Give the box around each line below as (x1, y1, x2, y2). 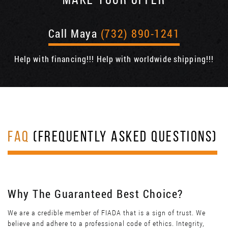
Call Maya (48, 26, 101, 41)
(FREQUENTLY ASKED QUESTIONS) (29, 130, 217, 146)
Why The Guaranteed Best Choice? (8, 186, 183, 202)
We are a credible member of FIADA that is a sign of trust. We (8, 209, 206, 217)
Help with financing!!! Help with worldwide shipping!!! (14, 53, 214, 65)
